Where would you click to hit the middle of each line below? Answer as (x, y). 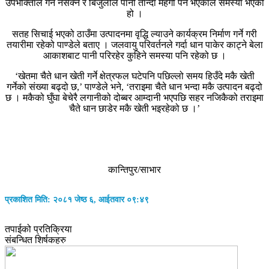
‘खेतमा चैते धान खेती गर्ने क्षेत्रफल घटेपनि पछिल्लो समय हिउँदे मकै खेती (134, 76)
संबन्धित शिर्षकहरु (35, 240)
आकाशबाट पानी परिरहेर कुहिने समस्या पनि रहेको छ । (134, 55)
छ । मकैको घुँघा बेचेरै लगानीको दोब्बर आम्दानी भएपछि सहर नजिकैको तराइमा (134, 97)
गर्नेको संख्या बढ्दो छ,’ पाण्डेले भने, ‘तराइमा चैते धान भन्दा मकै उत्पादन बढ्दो (134, 86)
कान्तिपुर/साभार (134, 169)
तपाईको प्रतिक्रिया (38, 229)
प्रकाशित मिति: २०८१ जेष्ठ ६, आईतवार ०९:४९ (77, 199)
